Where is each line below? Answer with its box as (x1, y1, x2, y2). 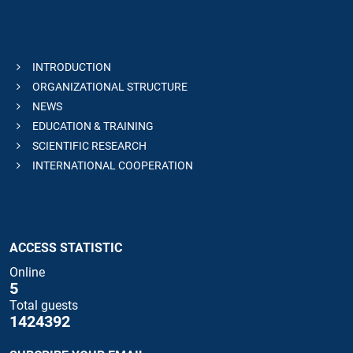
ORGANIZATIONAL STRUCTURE (30, 80, 188, 93)
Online (9, 265, 45, 281)
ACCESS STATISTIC (9, 240, 122, 255)
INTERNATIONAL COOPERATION (30, 158, 193, 172)
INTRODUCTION (30, 60, 111, 73)
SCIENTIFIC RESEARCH (30, 139, 147, 152)
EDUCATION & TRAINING (30, 119, 154, 132)
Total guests (9, 298, 78, 314)
